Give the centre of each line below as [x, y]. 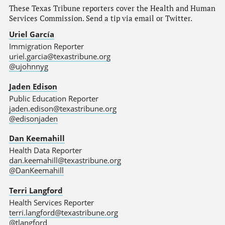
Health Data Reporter [45, 150]
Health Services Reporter [51, 203]
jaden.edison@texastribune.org [63, 108]
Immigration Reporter [46, 46]
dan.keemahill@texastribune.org [65, 160]
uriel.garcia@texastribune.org [60, 57]
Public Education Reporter [53, 98]
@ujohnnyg [28, 67]
